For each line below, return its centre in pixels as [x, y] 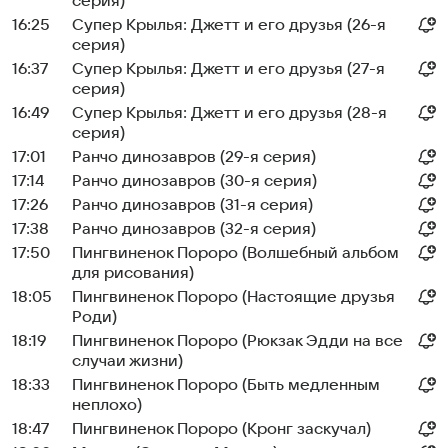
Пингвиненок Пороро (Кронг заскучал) [221, 429]
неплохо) [107, 405]
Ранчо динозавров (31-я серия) [192, 205]
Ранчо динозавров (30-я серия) [194, 181]
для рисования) [133, 273]
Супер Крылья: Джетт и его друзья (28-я [229, 113]
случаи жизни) [127, 361]
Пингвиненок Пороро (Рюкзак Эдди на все [237, 341]
